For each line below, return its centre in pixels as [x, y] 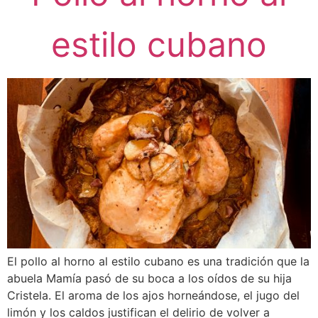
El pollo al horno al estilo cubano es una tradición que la [158, 262]
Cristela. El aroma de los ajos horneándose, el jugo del [153, 296]
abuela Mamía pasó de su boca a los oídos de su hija [149, 279]
